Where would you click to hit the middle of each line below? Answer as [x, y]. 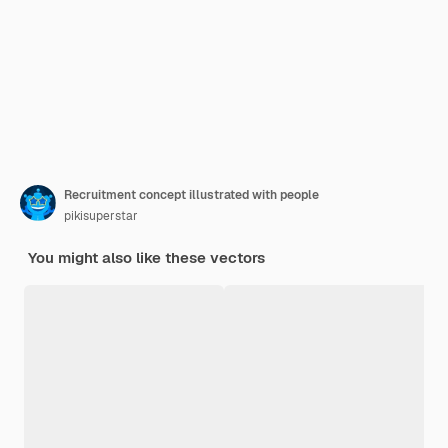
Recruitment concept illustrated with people [191, 194]
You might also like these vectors [146, 257]
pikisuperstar [101, 215]
